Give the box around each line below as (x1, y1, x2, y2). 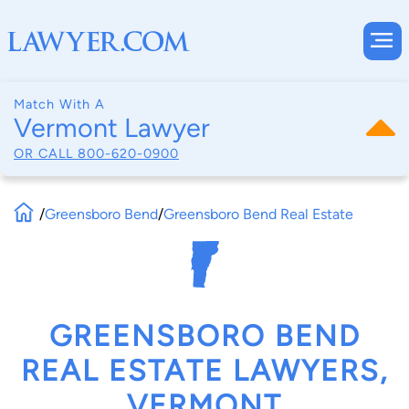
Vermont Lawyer (14, 112, 210, 143)
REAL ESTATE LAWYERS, (21, 353, 388, 389)
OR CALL (14, 144, 78, 162)
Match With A (14, 96, 105, 112)
